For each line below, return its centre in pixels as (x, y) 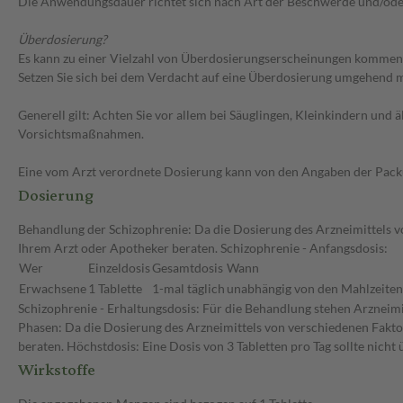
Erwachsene (53, 289)
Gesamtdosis (188, 268)
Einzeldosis (119, 268)
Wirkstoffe (57, 371)
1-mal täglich (188, 289)
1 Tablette (115, 289)
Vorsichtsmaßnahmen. (81, 134)
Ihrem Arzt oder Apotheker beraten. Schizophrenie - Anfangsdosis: (203, 248)
